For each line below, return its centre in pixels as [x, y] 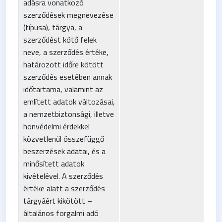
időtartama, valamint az [63, 89]
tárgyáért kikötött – [58, 200]
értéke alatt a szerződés [64, 188]
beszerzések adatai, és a [64, 151]
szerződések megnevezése [68, 15]
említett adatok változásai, [69, 101]
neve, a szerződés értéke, [66, 52]
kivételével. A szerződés [63, 176]
